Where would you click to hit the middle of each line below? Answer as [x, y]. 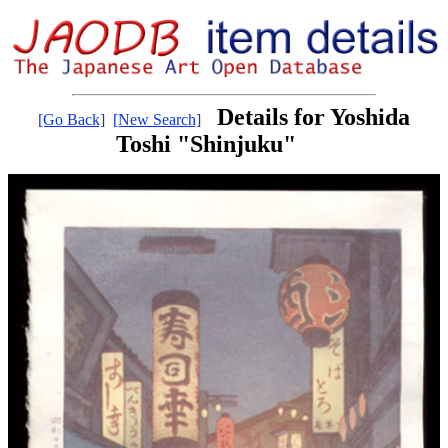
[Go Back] [71, 120]
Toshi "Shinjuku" [206, 144]
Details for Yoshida [313, 117]
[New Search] [157, 120]
